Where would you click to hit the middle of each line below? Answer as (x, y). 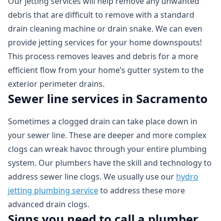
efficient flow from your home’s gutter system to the (106, 70)
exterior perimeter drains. (56, 84)
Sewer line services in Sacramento (108, 99)
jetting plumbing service (53, 191)
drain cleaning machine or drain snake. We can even (105, 29)
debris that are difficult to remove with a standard (101, 15)
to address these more (142, 191)
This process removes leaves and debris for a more (103, 56)
